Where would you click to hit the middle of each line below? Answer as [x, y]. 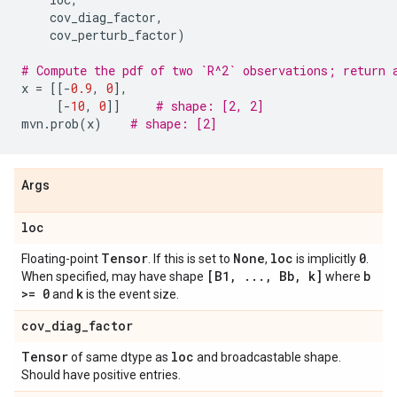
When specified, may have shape [114, 276]
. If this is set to [191, 259]
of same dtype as [120, 357]
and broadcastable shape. [268, 357]
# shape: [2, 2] [210, 106]
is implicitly [326, 259]
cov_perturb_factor [113, 35]
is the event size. [131, 294]
